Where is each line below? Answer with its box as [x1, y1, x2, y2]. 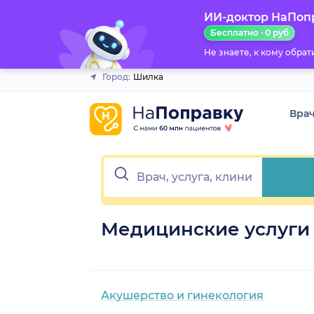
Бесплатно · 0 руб [210, 27, 289, 38]
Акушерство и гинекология [101, 288, 264, 302]
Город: [102, 71, 130, 82]
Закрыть [130, 13, 174, 26]
